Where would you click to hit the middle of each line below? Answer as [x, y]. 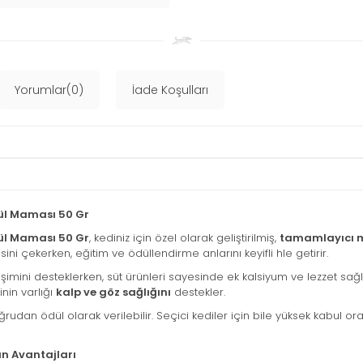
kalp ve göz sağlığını [113, 293]
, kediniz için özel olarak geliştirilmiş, [184, 238]
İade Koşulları [170, 90]
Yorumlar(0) [49, 90]
